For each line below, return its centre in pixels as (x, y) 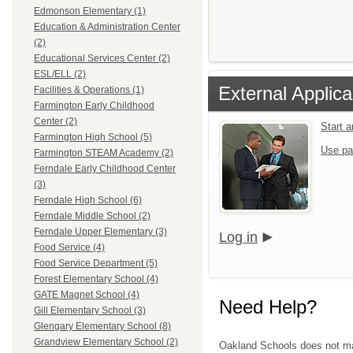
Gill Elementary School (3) (90, 311)
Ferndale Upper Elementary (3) (100, 232)
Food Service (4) (69, 248)
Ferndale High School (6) (88, 201)
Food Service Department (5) (96, 264)
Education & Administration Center (107, 27)
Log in (238, 237)
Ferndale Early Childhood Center (105, 169)
